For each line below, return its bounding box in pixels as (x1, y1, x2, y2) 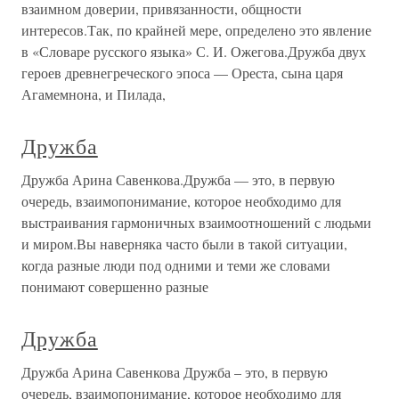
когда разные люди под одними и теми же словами (21, 256, 330, 274)
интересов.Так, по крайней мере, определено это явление (21, 20, 371, 39)
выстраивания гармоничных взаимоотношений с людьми (21, 213, 371, 232)
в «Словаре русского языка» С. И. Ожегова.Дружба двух (21, 42, 366, 61)
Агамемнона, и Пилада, (21, 85, 166, 103)
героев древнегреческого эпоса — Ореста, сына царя (21, 63, 343, 82)
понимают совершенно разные (21, 277, 208, 296)
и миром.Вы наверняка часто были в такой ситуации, (21, 234, 347, 253)
